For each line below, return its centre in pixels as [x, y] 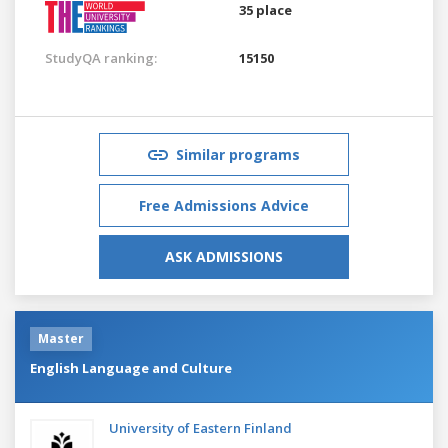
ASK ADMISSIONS [224, 256]
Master [61, 338]
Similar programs [238, 154]
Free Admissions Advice [224, 205]
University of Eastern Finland [200, 427]
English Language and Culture [131, 367]
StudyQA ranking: [101, 57]
